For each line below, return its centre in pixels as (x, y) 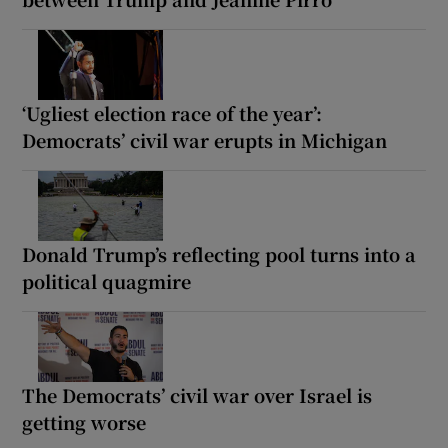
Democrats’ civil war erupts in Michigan (205, 139)
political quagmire (107, 280)
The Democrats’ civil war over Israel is (197, 394)
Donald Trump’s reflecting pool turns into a (219, 253)
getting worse (84, 421)
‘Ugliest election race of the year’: (172, 112)
